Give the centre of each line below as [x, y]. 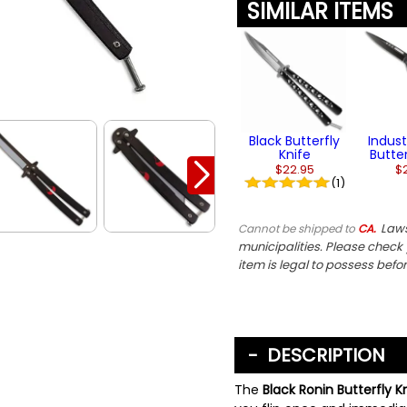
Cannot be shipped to [298, 228]
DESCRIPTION [321, 355]
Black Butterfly [295, 140]
